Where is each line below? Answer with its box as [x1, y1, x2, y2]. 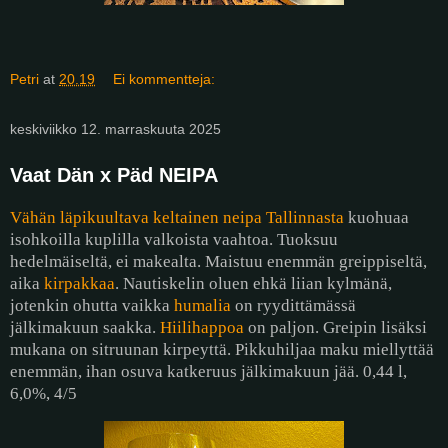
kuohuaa [344, 207, 409, 227]
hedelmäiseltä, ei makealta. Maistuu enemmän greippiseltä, [10, 251, 427, 271]
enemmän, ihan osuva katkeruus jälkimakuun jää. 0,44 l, [10, 361, 407, 381]
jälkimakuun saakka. [10, 317, 160, 337]
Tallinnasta [266, 207, 344, 227]
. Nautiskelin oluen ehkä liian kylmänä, [115, 273, 392, 293]
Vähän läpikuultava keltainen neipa [10, 207, 262, 227]
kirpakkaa [44, 273, 115, 293]
